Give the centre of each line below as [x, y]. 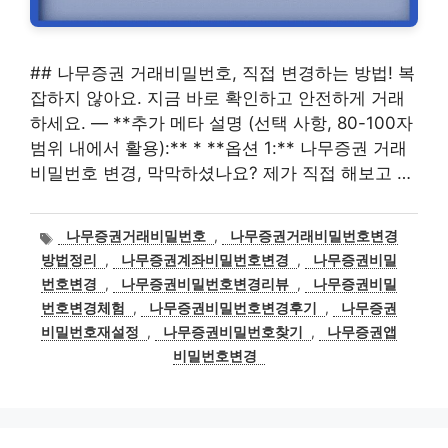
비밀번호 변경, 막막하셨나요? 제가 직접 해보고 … [220, 173]
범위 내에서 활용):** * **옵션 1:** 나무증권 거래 [218, 148]
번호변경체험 [83, 308]
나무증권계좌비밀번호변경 [205, 260]
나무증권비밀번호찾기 [233, 332]
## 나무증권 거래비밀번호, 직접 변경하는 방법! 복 [222, 73]
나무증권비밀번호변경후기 [233, 308]
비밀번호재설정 [90, 332]
